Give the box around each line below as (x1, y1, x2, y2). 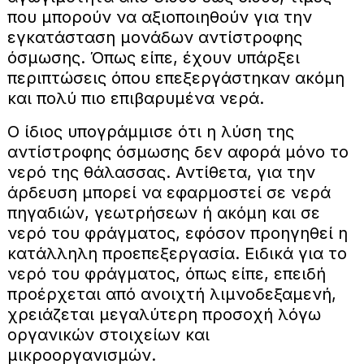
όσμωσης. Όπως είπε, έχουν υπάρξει (6, 48, 300, 68)
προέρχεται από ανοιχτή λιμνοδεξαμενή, (6, 284, 336, 305)
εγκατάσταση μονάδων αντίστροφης (6, 28, 302, 48)
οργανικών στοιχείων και (6, 325, 210, 345)
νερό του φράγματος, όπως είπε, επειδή (6, 264, 326, 284)
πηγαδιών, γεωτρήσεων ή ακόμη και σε (6, 203, 320, 223)
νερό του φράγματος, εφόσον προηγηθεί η (6, 223, 348, 244)
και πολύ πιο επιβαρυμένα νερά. (6, 89, 264, 109)
